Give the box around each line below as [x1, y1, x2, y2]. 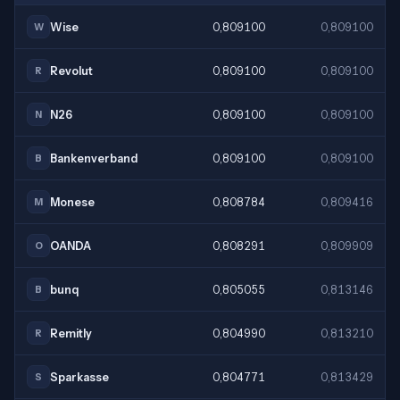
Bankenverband [50, 151, 137, 165]
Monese [50, 195, 95, 209]
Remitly [50, 326, 92, 340]
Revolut [50, 63, 93, 78]
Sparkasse [50, 370, 109, 384]
